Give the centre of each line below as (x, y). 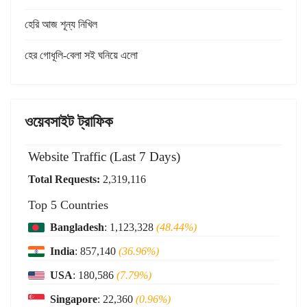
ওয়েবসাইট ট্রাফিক (69, 122)
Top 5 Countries (68, 205)
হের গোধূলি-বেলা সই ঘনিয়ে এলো (81, 55)
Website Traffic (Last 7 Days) (104, 157)
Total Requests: (64, 179)
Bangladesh (77, 227)
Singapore (74, 299)
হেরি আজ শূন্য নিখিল (61, 24)
